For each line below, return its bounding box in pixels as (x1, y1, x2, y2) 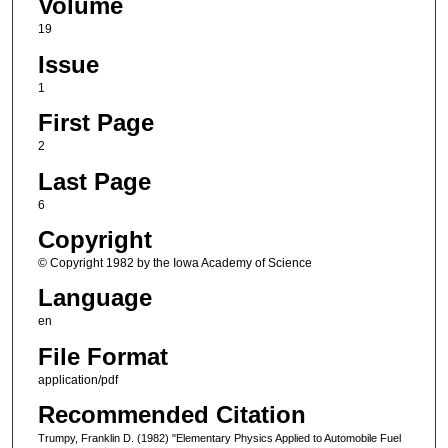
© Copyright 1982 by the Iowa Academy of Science (37, 255, 312, 270)
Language (37, 284, 152, 312)
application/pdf (37, 372, 118, 387)
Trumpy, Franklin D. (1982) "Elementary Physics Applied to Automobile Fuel (37, 432, 401, 445)
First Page (37, 109, 154, 137)
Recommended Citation (37, 401, 306, 429)
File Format (37, 342, 168, 370)
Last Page (37, 167, 151, 195)
